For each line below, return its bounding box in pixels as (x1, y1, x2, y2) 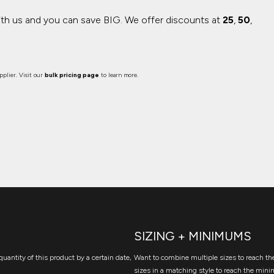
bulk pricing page (44, 71, 99, 79)
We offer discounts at (124, 14, 223, 26)
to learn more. (98, 71, 138, 79)
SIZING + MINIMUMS (134, 229, 251, 243)
